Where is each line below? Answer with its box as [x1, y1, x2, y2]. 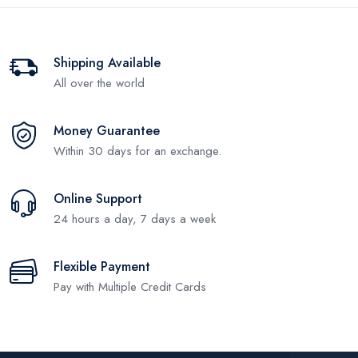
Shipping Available [54, 53, 161, 72]
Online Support [54, 189, 142, 208]
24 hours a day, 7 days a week [54, 209, 216, 228]
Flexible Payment [54, 257, 150, 276]
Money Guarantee [54, 121, 160, 140]
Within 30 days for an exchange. [54, 141, 221, 160]
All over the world [54, 74, 145, 92]
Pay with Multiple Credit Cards [54, 277, 206, 296]
